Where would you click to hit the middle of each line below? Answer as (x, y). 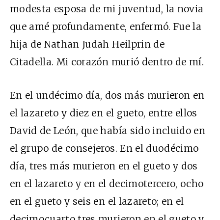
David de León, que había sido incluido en (108, 130)
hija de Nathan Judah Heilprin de (87, 44)
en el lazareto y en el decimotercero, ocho (107, 183)
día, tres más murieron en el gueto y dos (104, 166)
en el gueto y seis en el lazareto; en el (97, 201)
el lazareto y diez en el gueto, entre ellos (104, 113)
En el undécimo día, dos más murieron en (107, 95)
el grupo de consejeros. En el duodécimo (104, 148)
